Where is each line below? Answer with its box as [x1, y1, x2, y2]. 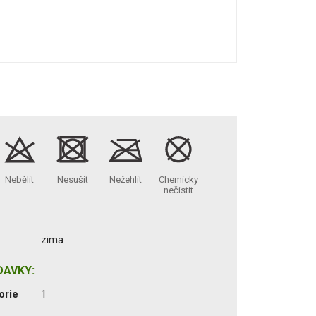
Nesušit [56, 174, 88, 185]
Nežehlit [109, 174, 142, 185]
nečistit [163, 184, 193, 195]
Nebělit [5, 174, 35, 185]
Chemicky [158, 174, 198, 185]
